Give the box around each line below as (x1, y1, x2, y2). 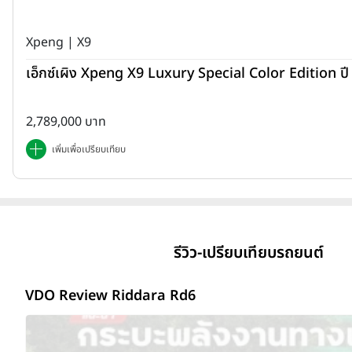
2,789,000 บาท (26, 112, 106, 131)
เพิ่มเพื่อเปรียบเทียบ (52, 141, 126, 156)
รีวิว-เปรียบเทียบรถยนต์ (173, 240, 324, 265)
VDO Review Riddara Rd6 (25, 284, 196, 306)
